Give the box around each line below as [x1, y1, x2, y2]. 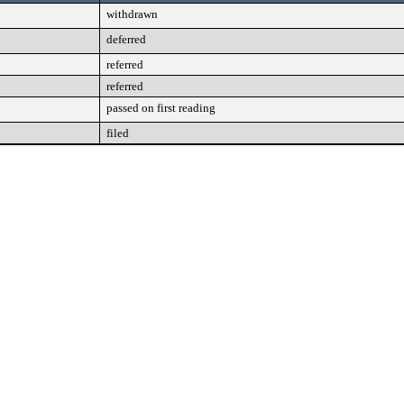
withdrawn [106, 7, 158, 21]
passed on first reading [106, 101, 216, 115]
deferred [106, 32, 146, 46]
